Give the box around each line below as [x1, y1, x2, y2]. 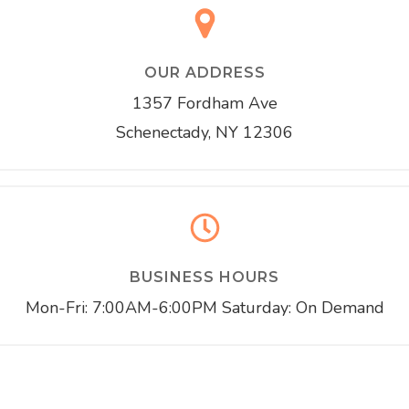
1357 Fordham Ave [131, 92, 278, 114]
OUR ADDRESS [143, 64, 266, 81]
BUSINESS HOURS [130, 268, 279, 286]
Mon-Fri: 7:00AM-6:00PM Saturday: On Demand [25, 297, 384, 319]
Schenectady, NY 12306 [116, 121, 293, 143]
